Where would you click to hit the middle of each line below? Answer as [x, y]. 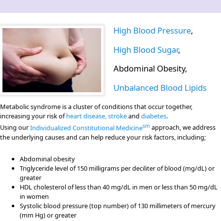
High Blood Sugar [146, 50]
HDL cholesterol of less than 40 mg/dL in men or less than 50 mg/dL [119, 187]
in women [34, 196]
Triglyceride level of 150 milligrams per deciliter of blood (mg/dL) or [117, 168]
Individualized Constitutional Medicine [86, 128]
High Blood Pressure [152, 31]
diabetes [154, 116]
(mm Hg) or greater [48, 215]
